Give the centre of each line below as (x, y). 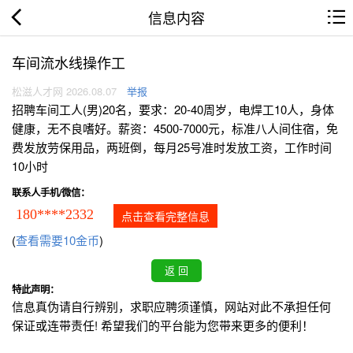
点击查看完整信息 (165, 216)
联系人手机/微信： (51, 193)
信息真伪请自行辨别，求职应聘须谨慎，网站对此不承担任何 (171, 307)
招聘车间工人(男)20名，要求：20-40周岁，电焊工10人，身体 (173, 110)
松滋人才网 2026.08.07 (64, 91)
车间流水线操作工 (69, 62)
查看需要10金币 (58, 240)
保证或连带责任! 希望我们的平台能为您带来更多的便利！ (163, 325)
